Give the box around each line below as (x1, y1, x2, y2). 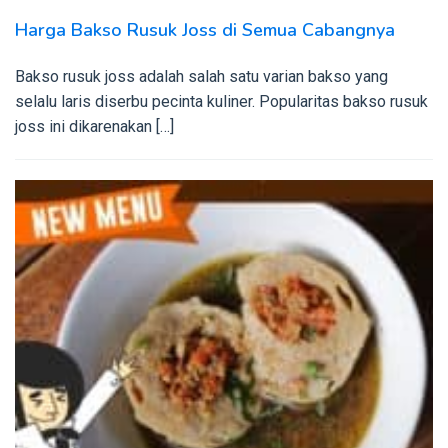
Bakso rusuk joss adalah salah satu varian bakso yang (15, 66, 388, 86)
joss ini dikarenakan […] (15, 116, 174, 136)
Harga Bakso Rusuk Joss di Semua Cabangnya (15, 17, 395, 42)
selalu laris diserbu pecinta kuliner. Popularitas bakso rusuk (15, 91, 428, 111)
